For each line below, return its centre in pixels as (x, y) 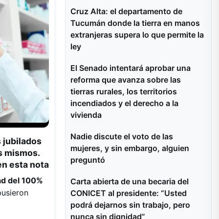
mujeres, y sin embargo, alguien (130, 148)
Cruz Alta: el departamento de (126, 11)
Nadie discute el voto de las (122, 136)
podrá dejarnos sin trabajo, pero (130, 205)
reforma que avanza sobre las (126, 80)
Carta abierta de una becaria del (130, 181)
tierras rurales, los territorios (124, 91)
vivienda (86, 115)
